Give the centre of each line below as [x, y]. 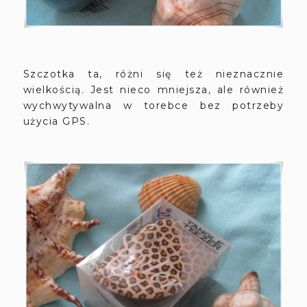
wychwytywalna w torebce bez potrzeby [153, 105]
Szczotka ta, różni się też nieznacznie [153, 74]
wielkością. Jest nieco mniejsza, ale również [153, 89]
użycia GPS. [58, 121]
